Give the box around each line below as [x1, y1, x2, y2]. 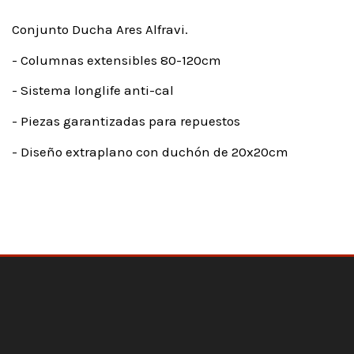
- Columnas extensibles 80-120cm [12, 51, 221, 68]
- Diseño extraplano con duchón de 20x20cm [12, 143, 288, 160]
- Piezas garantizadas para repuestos [12, 113, 240, 130]
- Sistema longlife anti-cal [12, 82, 174, 99]
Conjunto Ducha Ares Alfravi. [12, 21, 188, 38]
